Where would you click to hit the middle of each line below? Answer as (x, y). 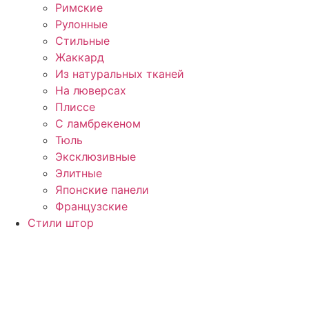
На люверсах (91, 91)
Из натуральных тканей (120, 74)
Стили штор (61, 223)
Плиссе (75, 107)
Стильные (82, 41)
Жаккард (80, 58)
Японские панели (102, 190)
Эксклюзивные (96, 157)
